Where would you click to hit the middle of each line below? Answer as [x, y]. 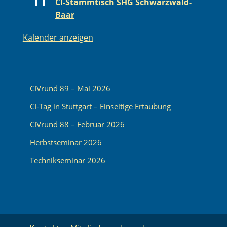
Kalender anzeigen [58, 38]
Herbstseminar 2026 [66, 142]
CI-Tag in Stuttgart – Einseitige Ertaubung [100, 106]
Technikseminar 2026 [67, 160]
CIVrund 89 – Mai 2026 [70, 88]
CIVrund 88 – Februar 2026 [77, 124]
